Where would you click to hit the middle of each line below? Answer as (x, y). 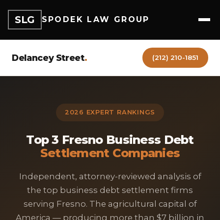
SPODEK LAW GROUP (96, 19)
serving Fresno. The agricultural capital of (110, 204)
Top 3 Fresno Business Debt (110, 140)
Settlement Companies (110, 153)
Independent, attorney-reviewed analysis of (110, 176)
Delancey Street (48, 57)
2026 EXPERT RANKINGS (110, 112)
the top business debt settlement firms (110, 190)
